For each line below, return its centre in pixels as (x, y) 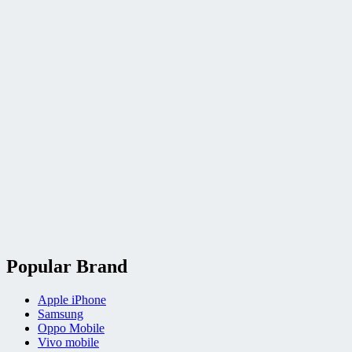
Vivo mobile (68, 342)
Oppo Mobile (71, 328)
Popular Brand (67, 267)
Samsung (60, 314)
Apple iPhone (72, 300)
